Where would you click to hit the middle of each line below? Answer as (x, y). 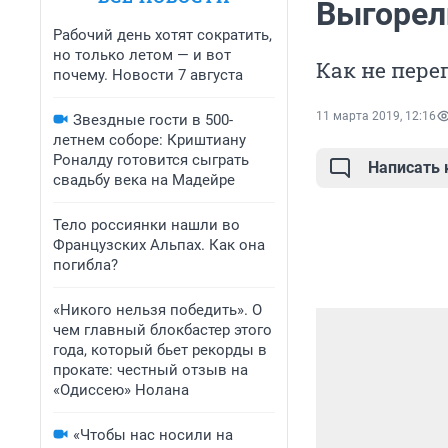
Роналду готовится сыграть (151, 160)
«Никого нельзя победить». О (157, 310)
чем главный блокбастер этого (162, 330)
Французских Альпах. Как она (159, 245)
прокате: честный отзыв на (150, 370)
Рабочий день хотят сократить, (162, 35)
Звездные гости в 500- (153, 120)
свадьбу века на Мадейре (144, 180)
